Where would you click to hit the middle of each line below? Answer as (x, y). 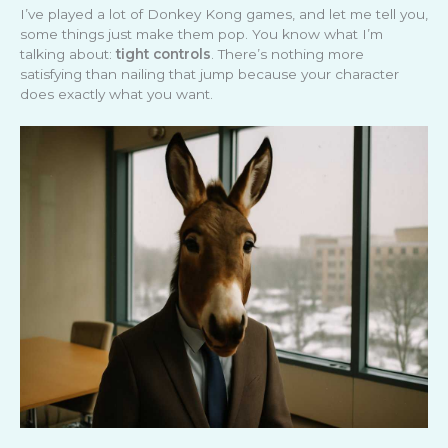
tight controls (163, 53)
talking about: (68, 53)
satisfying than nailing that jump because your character (209, 73)
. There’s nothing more (287, 53)
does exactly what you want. (116, 93)
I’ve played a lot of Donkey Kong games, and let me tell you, (224, 13)
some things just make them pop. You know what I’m (201, 33)
